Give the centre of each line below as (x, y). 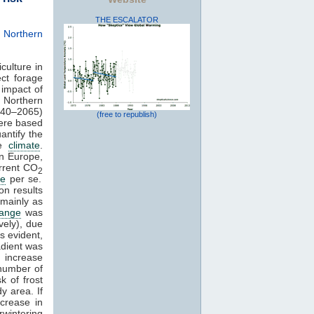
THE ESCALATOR (127, 19)
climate (25, 145)
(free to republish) (127, 114)
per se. (24, 178)
